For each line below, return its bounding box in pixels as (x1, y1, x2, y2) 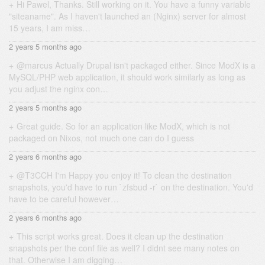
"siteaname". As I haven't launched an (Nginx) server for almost (9, 10, 246, 22)
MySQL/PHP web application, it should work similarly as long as (9, 71, 245, 83)
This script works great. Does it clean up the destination (17, 230, 224, 243)
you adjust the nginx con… (9, 83, 108, 95)
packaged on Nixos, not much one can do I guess (9, 132, 194, 144)
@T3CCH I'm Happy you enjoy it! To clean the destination (17, 169, 232, 182)
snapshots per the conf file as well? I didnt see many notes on (9, 242, 240, 254)
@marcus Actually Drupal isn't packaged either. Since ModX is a (17, 59, 256, 72)
